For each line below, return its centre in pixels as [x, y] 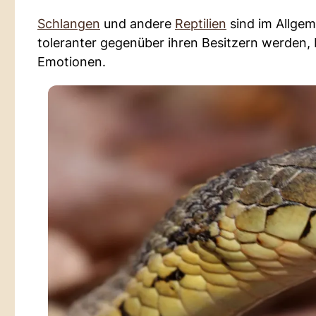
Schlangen [69, 24]
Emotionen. [72, 62]
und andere [138, 24]
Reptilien [201, 24]
